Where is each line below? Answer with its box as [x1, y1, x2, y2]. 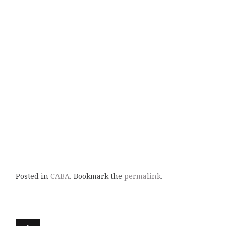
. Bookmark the [69, 172, 124, 181]
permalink [124, 172, 161, 181]
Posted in [15, 172, 50, 181]
